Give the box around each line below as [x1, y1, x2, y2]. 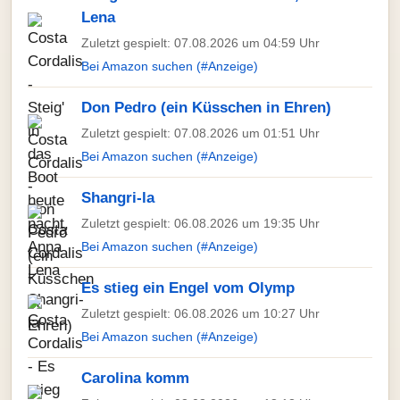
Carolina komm [81, 370, 189, 387]
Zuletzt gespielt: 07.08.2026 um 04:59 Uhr [81, 36, 320, 50]
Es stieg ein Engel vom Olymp [81, 279, 295, 296]
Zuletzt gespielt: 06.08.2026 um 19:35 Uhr [81, 216, 320, 230]
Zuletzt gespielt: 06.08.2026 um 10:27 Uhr [81, 306, 320, 321]
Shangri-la [81, 189, 154, 206]
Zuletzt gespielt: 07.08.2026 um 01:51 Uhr [81, 126, 320, 140]
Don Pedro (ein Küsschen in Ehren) [81, 99, 331, 116]
